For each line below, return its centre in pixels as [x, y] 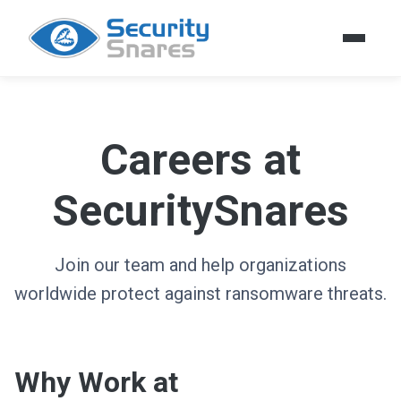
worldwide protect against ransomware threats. [200, 294]
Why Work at [96, 382]
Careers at [200, 160]
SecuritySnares [200, 211]
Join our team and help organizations [200, 265]
